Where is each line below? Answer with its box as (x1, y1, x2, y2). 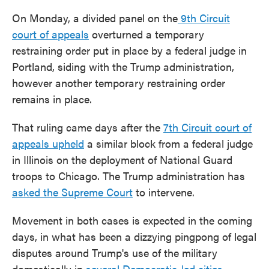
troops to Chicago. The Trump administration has (12, 168, 245, 183)
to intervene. (133, 184, 195, 199)
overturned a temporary (89, 26, 204, 41)
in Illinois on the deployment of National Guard (12, 152, 232, 167)
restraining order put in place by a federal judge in (12, 43, 247, 58)
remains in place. (12, 91, 92, 106)
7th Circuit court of (163, 119, 252, 134)
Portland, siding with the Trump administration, (12, 59, 234, 74)
